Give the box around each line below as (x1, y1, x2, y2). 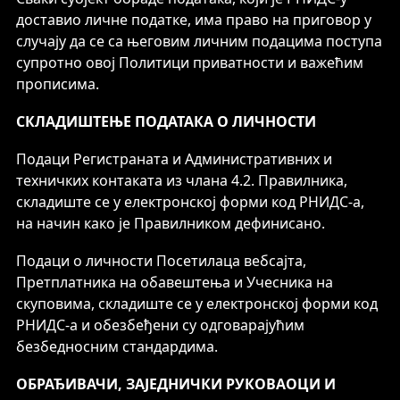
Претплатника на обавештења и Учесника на (16, 272, 333, 292)
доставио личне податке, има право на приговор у (16, 10, 371, 29)
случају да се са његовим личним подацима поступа (16, 31, 382, 51)
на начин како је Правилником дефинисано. (16, 213, 325, 233)
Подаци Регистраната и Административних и (16, 149, 332, 169)
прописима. (16, 74, 99, 94)
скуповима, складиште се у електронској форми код (16, 294, 378, 313)
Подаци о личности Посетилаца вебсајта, (16, 251, 306, 271)
